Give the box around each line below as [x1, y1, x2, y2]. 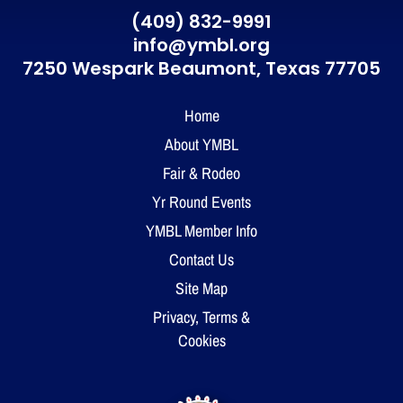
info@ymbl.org [133, 31, 270, 62]
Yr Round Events [152, 190, 251, 212]
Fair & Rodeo [163, 161, 240, 184]
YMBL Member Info [146, 219, 257, 241]
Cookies [177, 328, 226, 351]
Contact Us [169, 247, 234, 270]
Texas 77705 [261, 54, 381, 85]
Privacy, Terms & [153, 305, 250, 327]
